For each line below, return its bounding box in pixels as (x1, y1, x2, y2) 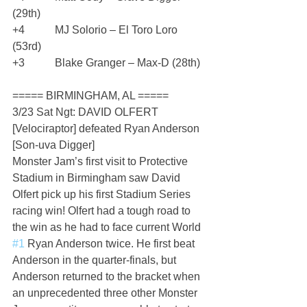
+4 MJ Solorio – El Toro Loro (12, 24, 180, 36)
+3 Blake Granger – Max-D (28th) (12, 57, 200, 69)
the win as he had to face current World (12, 221, 204, 234)
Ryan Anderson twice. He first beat (25, 238, 197, 250)
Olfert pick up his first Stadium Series (12, 188, 193, 201)
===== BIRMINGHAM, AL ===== (12, 90, 169, 102)
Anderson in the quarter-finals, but (12, 254, 179, 267)
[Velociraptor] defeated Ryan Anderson (12, 123, 202, 135)
